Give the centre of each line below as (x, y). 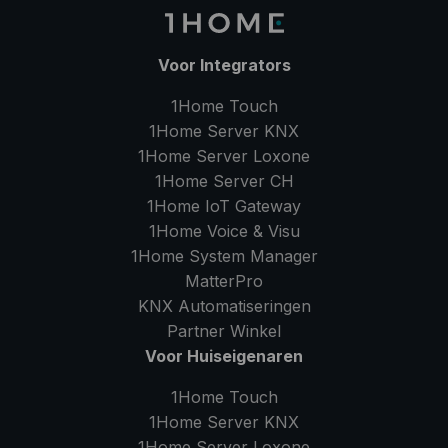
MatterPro (224, 281)
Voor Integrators (224, 65)
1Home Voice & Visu (224, 231)
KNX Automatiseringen (224, 306)
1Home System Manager (224, 256)
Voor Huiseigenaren (224, 356)
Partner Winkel (224, 331)
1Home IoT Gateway (224, 206)
